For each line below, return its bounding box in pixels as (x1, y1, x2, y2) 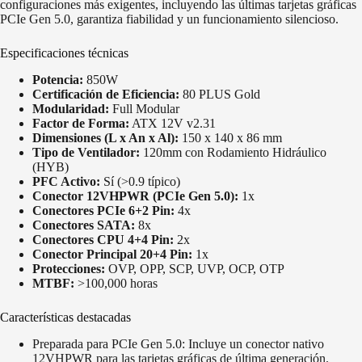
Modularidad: (32, 102, 109, 116)
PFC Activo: (32, 175, 100, 189)
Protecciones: (32, 262, 105, 276)
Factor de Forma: (32, 116, 129, 131)
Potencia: (32, 73, 83, 87)
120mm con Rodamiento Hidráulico (140, 145, 326, 160)
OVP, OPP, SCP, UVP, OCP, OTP (105, 262, 284, 276)
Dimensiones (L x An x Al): (32, 131, 179, 145)
